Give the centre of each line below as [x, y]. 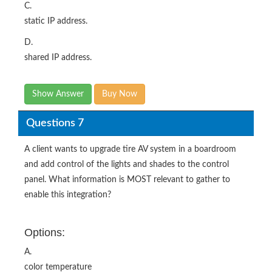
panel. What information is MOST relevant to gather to [127, 180]
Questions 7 [55, 123]
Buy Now [120, 94]
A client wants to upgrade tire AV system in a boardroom [130, 149]
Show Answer [58, 94]
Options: [45, 233]
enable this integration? [68, 195]
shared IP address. [58, 58]
